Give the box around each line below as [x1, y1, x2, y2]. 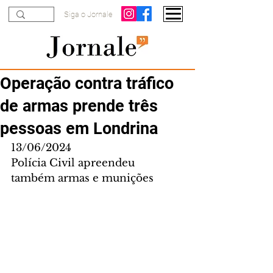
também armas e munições [11, 172, 154, 185]
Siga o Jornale [64, 10, 113, 19]
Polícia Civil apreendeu [11, 157, 138, 169]
